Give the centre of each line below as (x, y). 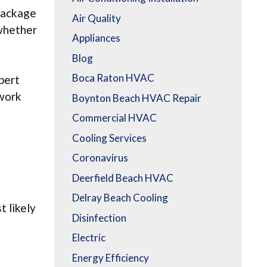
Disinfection (99, 218)
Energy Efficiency (111, 257)
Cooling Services (109, 138)
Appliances (96, 38)
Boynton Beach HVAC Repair (137, 98)
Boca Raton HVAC (113, 78)
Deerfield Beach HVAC (123, 178)
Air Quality (97, 18)
